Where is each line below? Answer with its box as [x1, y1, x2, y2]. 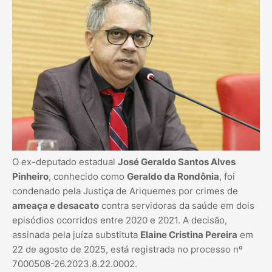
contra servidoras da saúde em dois [99, 200, 254, 212]
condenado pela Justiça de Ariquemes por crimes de [12, 185, 238, 197]
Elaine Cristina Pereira [140, 229, 237, 241]
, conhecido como [49, 171, 127, 183]
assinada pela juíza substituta [12, 229, 140, 241]
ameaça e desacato [12, 200, 99, 212]
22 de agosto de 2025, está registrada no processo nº [12, 243, 243, 256]
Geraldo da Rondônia [127, 171, 219, 183]
